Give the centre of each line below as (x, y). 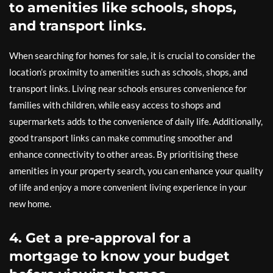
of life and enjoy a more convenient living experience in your (128, 187)
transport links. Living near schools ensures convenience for (128, 88)
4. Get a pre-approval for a (100, 238)
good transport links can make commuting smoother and (121, 138)
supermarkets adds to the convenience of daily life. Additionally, (136, 121)
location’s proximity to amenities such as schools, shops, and (128, 72)
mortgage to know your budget (119, 256)
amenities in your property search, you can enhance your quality (136, 171)
